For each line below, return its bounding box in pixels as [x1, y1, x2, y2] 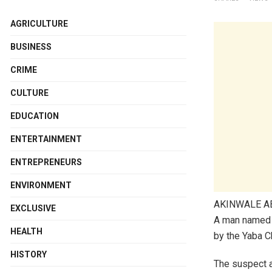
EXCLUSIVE [10, 203, 56, 213]
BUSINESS [10, 42, 52, 52]
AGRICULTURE [10, 19, 68, 29]
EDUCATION [10, 111, 59, 121]
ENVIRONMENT [10, 180, 72, 190]
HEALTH [10, 226, 42, 236]
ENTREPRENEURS [10, 157, 82, 167]
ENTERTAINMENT [10, 134, 82, 144]
